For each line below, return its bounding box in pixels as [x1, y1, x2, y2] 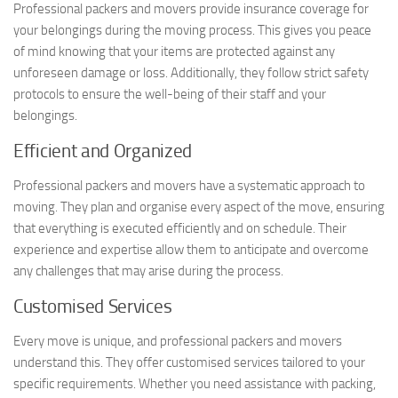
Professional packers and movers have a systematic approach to [13, 177, 365, 194]
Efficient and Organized [13, 139, 193, 162]
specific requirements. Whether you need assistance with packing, [13, 375, 376, 392]
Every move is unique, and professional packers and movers [13, 332, 342, 349]
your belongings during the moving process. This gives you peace [13, 21, 371, 38]
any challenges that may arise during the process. [13, 262, 283, 279]
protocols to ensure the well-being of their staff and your [13, 85, 326, 102]
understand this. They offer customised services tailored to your [13, 354, 365, 370]
